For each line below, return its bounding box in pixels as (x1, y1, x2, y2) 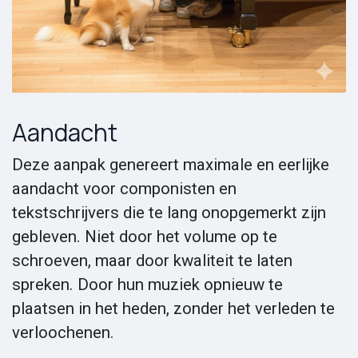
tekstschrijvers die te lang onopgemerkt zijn (12, 202, 326, 222)
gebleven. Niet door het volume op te (12, 226, 277, 246)
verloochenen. (12, 322, 114, 342)
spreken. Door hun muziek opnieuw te (12, 274, 283, 294)
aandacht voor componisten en (12, 178, 237, 198)
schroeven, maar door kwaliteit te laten (12, 250, 292, 270)
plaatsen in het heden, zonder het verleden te (12, 298, 335, 318)
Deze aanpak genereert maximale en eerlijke (12, 154, 329, 174)
